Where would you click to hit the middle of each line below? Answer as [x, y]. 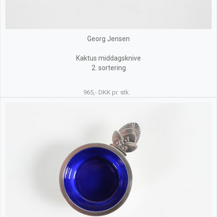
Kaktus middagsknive [108, 58]
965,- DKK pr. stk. [107, 92]
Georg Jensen [108, 39]
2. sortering [108, 68]
